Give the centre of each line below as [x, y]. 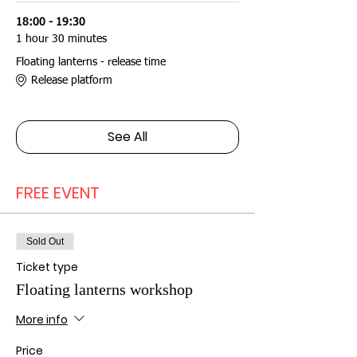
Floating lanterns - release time [91, 62]
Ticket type [47, 267]
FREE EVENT [58, 193]
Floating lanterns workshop [104, 289]
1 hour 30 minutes [61, 39]
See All [127, 137]
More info [42, 319]
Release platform [72, 80]
